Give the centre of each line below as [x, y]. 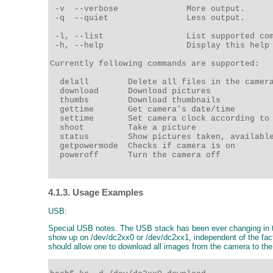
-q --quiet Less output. [150, 18]
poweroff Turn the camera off [138, 155]
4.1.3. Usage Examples [96, 193]
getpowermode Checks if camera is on [145, 146]
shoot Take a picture [126, 127]
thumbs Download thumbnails [138, 100]
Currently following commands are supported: [157, 63]
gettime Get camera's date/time [145, 109]
